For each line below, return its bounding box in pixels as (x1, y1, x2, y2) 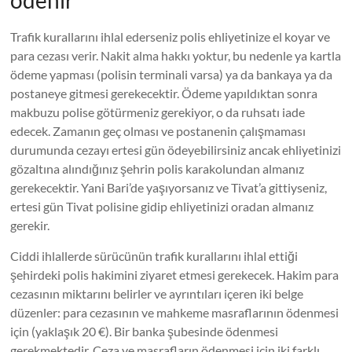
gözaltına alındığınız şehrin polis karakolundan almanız (10, 161, 305, 176)
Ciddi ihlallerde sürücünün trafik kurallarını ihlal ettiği (10, 248, 299, 263)
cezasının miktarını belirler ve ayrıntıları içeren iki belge (10, 286, 304, 301)
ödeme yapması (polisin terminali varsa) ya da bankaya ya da (10, 67, 333, 82)
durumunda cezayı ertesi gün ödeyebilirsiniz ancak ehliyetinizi (10, 142, 342, 157)
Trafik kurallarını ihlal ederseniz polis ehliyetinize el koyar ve (10, 29, 331, 44)
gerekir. (10, 218, 50, 233)
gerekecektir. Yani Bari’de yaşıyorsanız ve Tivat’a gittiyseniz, (10, 180, 328, 195)
